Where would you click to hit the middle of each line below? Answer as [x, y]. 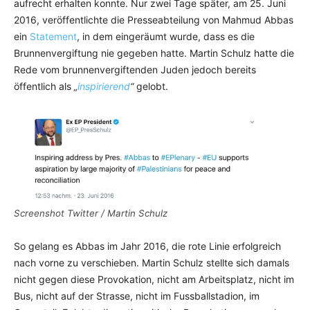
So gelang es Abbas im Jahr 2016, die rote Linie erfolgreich [147, 246]
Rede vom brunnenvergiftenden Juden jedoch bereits [135, 70]
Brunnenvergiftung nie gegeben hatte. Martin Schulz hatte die [154, 53]
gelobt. [152, 86]
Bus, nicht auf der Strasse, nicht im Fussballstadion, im [137, 296]
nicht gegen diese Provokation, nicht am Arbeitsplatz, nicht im [154, 280]
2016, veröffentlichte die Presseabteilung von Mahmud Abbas [154, 20]
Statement [53, 36]
